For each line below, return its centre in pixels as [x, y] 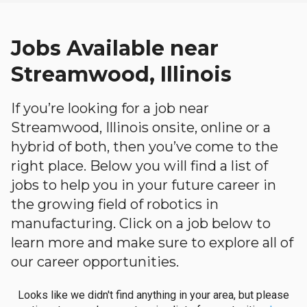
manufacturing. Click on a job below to [141, 223]
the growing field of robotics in [115, 204]
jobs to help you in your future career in [144, 185]
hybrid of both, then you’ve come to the [145, 147]
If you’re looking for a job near [110, 108]
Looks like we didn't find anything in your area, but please [153, 295]
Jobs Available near [115, 48]
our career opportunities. [95, 262]
